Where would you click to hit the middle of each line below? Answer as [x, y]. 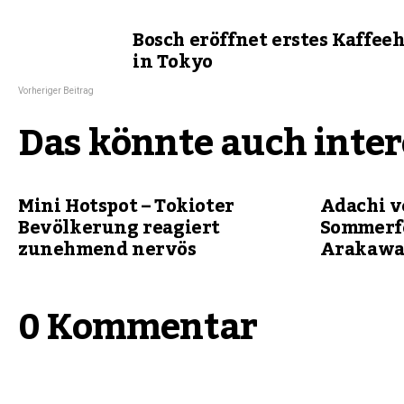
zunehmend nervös [107, 250]
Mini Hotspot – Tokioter [126, 207]
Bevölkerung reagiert [119, 228]
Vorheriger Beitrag [56, 91]
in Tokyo [173, 62]
